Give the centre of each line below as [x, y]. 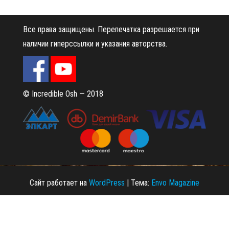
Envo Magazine [175, 182]
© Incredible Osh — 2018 [63, 94]
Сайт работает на [59, 182]
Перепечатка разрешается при [148, 30]
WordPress [107, 182]
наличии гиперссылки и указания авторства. [95, 44]
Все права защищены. [59, 30]
